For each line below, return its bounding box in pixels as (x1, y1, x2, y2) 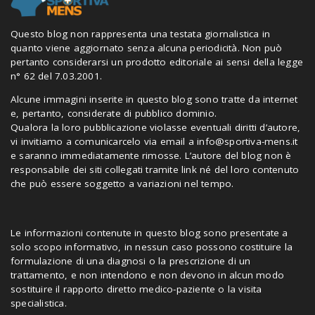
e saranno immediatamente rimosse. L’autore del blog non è (11, 149, 292, 162)
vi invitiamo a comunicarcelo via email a (11, 135, 198, 148)
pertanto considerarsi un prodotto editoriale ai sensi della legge (11, 55, 304, 68)
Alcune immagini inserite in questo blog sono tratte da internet (11, 93, 298, 106)
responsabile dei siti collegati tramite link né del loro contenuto (11, 163, 300, 176)
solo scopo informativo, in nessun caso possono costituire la (11, 240, 293, 254)
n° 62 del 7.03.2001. (11, 69, 102, 82)
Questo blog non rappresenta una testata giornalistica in (11, 27, 271, 40)
